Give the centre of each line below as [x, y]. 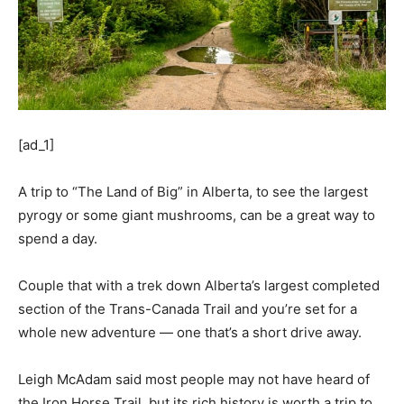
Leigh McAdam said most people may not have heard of [194, 379]
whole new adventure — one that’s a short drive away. [192, 332]
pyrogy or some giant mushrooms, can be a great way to [197, 215]
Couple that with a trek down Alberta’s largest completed [199, 285]
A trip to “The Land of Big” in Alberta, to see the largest [193, 191]
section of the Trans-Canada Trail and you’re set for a [188, 308]
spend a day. [60, 238]
